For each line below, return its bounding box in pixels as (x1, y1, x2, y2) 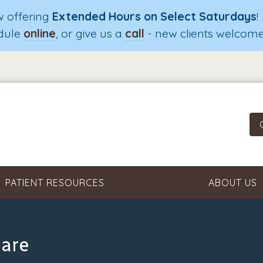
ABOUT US (208, 177, 258, 189)
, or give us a (56, 26, 126, 41)
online (23, 26, 56, 41)
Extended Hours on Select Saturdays (52, 9, 257, 24)
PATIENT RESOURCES (5, 177, 104, 189)
